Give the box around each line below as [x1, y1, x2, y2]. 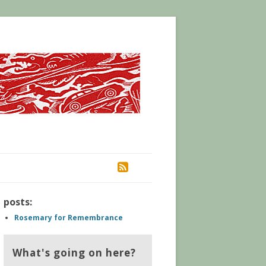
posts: [4, 195, 32, 208]
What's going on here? [12, 246, 136, 259]
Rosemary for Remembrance [14, 213, 123, 223]
